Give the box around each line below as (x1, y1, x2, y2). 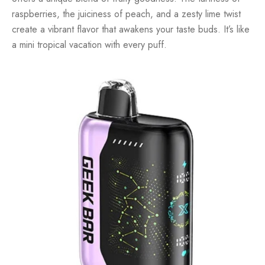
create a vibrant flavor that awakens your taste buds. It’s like (12, 22, 250, 36)
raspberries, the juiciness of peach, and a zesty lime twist (12, 7, 241, 21)
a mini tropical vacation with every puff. (12, 37, 167, 51)
